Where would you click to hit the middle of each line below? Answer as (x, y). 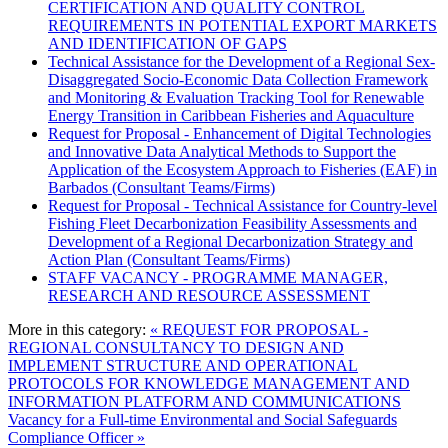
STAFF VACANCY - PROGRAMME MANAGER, (218, 277)
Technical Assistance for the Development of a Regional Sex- (241, 61)
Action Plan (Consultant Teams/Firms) (169, 259)
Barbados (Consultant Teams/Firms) (161, 187)
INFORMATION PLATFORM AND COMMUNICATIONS (204, 401)
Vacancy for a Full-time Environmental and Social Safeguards (202, 419)
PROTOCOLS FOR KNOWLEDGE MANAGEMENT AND (209, 383)
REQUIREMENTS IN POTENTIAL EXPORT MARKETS (242, 25)
